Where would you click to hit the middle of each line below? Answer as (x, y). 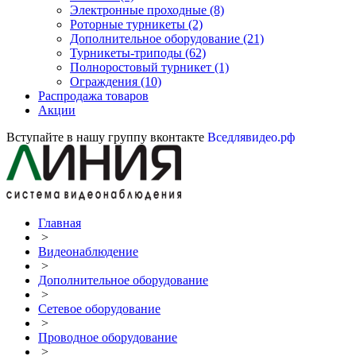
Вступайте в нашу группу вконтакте (107, 137)
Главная (60, 223)
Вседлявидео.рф (251, 137)
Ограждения (105, 81)
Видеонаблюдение (88, 252)
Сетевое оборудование (99, 309)
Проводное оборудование (108, 337)
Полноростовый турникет (142, 67)
